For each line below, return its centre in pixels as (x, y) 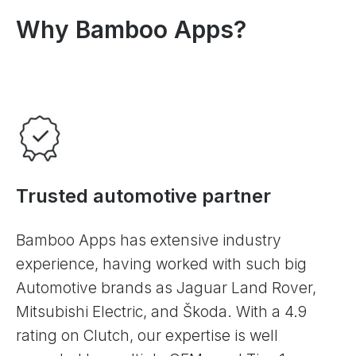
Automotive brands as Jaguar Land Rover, (166, 288)
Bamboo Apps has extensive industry (149, 240)
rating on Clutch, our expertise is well (147, 335)
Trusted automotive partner (143, 195)
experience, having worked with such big (161, 264)
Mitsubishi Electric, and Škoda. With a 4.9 (161, 311)
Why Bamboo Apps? (131, 30)
